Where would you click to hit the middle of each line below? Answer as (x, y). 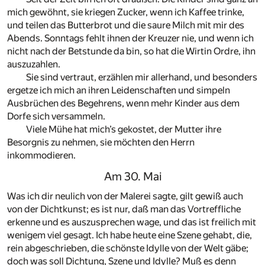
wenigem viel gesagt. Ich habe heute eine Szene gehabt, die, (130, 235)
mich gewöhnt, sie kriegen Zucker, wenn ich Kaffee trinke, (126, 12)
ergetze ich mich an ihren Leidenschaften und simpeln (119, 90)
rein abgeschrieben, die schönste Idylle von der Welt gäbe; (128, 248)
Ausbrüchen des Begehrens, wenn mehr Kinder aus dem (123, 103)
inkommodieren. (41, 155)
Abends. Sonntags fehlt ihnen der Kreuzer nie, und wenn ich (130, 38)
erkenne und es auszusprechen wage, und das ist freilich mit (132, 222)
